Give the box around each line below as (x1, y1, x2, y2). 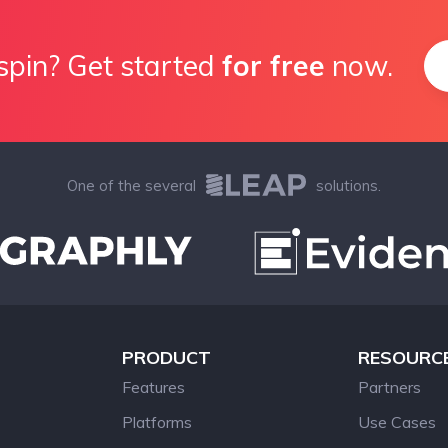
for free (222, 48, 325, 83)
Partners (358, 376, 421, 397)
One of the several (67, 175, 196, 195)
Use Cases (358, 411, 436, 432)
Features (122, 376, 185, 397)
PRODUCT (122, 345, 211, 369)
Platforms (122, 411, 192, 432)
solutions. (316, 175, 381, 195)
